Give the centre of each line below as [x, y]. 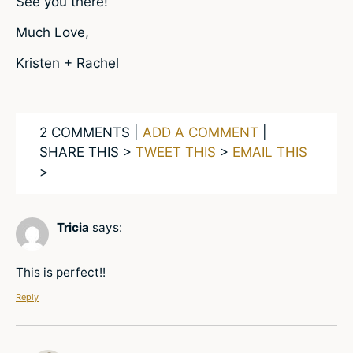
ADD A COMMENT [201, 133]
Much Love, [52, 32]
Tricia [73, 228]
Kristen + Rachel [67, 63]
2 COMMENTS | [91, 133]
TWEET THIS [176, 152]
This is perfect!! [61, 272]
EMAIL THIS [270, 152]
